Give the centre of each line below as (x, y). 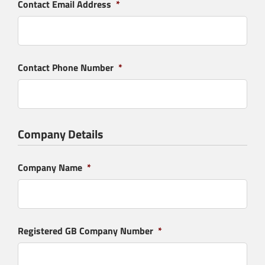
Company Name (50, 167)
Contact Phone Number (66, 67)
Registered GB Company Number (85, 231)
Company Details (60, 134)
